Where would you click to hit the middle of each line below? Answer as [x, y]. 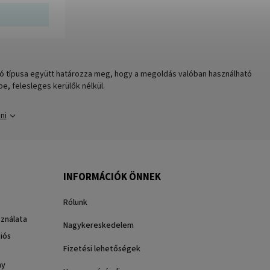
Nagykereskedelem [98, 226]
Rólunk [75, 202]
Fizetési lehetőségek [102, 249]
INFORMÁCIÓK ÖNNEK [112, 177]
